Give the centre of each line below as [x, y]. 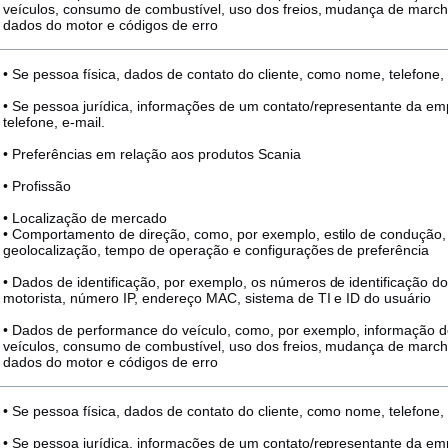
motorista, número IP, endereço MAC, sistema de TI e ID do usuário [217, 298]
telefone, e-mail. [54, 122]
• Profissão [37, 186]
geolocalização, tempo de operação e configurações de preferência [216, 250]
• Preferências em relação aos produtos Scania [152, 154]
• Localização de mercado [85, 218]
